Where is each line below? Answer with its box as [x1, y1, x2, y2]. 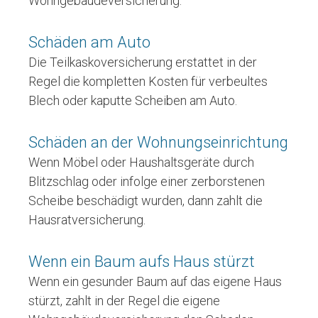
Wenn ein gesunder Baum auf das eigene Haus [28, 274, 282, 290]
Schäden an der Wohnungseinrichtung [28, 133, 288, 152]
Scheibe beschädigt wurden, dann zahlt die [28, 193, 263, 209]
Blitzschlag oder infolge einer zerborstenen [28, 174, 265, 190]
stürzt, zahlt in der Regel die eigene [28, 293, 220, 309]
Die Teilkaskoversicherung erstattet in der [28, 55, 257, 70]
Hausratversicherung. [28, 212, 146, 228]
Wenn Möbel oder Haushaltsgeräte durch [28, 155, 254, 170]
